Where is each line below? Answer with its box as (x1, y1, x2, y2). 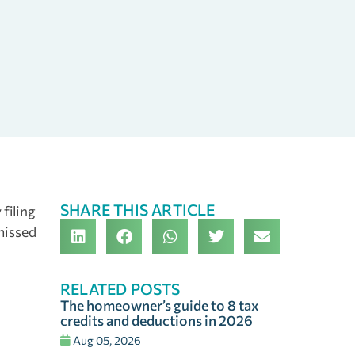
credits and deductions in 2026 (60, 311, 253, 330)
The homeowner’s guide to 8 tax (60, 296, 259, 315)
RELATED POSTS (60, 279, 181, 299)
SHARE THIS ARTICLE (60, 200, 216, 219)
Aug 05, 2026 (71, 333, 141, 348)
